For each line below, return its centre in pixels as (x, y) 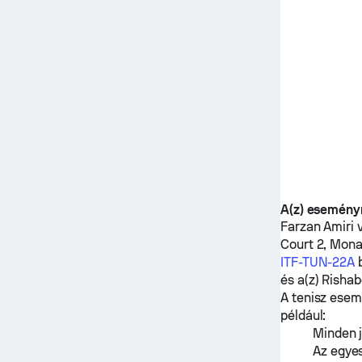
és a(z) (301, 280)
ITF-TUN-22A (318, 262)
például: (303, 316)
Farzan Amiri (317, 227)
